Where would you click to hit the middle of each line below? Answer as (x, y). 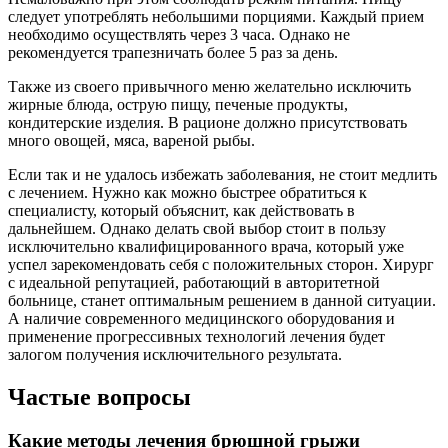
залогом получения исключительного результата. (175, 354)
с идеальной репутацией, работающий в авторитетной (194, 282)
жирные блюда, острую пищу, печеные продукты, (178, 104)
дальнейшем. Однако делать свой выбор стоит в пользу (197, 228)
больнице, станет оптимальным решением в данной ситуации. (222, 300)
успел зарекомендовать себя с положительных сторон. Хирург (221, 264)
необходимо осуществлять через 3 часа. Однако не (179, 34)
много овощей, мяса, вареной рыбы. (131, 140)
